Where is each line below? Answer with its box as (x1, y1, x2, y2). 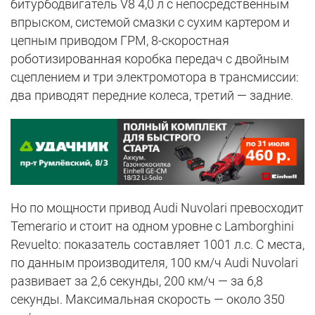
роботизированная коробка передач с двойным (11, 51, 289, 67)
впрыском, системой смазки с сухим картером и (11, 15, 290, 30)
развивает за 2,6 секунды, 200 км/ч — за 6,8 (11, 273, 263, 288)
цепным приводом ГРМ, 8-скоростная (11, 33, 229, 49)
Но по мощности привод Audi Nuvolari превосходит (11, 200, 304, 215)
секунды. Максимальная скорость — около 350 (11, 291, 285, 307)
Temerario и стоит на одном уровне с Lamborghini (11, 218, 294, 233)
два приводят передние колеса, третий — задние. (11, 88, 293, 103)
